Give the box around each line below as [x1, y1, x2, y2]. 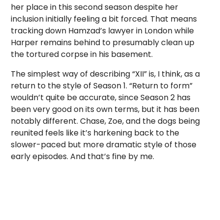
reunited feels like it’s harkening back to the [11, 127, 180, 138]
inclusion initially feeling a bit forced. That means [11, 13, 197, 25]
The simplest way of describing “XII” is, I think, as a [11, 68, 200, 80]
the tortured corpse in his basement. [11, 48, 153, 60]
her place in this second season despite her [11, 1, 179, 13]
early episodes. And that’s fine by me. [11, 150, 155, 162]
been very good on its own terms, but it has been [11, 103, 200, 115]
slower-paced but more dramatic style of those [11, 138, 197, 150]
